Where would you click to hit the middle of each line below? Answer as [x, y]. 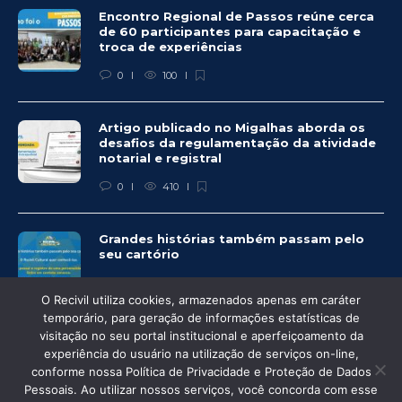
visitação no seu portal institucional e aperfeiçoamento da [201, 336]
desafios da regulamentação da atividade [237, 142]
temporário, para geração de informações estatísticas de [201, 318]
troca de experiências [172, 46]
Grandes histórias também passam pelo [232, 238]
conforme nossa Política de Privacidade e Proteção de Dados [201, 371]
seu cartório [141, 253]
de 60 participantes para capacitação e [230, 31]
